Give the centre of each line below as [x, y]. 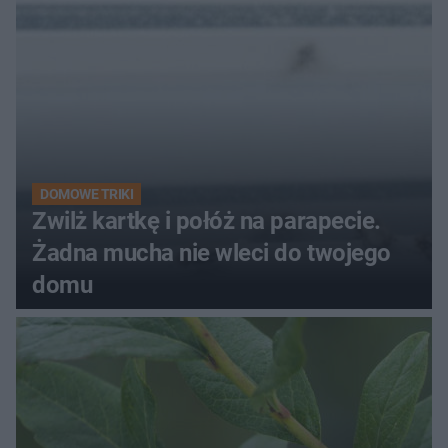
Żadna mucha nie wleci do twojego [211, 252]
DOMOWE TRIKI [87, 193]
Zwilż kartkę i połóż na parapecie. [206, 220]
